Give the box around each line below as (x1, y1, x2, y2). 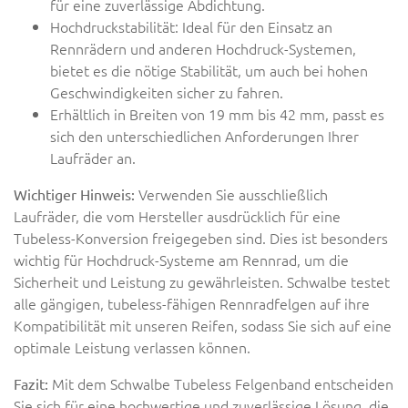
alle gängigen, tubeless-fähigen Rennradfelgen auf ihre (14, 293, 370, 313)
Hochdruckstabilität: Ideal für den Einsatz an (50, 16, 332, 36)
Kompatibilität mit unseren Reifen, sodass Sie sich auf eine (14, 315, 392, 335)
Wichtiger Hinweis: (14, 185, 138, 203)
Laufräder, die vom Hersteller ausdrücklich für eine (14, 206, 341, 226)
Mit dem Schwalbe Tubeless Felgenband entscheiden (48, 373, 393, 393)
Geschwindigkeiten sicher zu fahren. (50, 82, 283, 102)
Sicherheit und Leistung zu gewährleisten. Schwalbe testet (14, 271, 390, 291)
